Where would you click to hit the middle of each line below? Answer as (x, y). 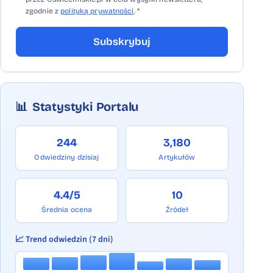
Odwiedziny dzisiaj (67, 157)
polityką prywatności (97, 11)
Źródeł (177, 210)
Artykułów (177, 157)
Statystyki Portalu (85, 107)
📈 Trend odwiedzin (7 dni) (64, 239)
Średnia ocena (67, 210)
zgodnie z (43, 11)
